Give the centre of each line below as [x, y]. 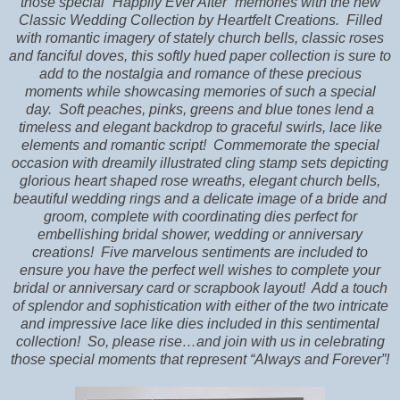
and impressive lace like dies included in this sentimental [200, 323]
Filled [364, 20]
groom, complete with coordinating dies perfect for [200, 216]
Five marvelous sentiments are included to [234, 252]
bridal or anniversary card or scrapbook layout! [159, 287]
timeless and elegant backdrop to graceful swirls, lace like [200, 127]
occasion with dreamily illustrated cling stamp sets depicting [200, 162]
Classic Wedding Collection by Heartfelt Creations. [179, 20]
